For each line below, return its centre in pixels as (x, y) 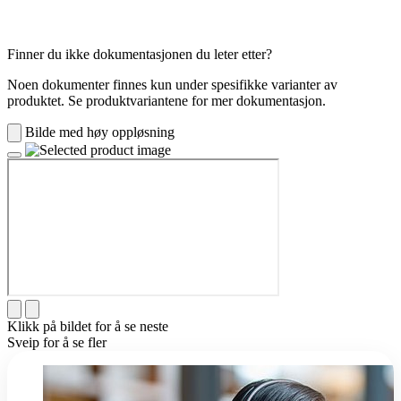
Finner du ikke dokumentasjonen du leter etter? (140, 55)
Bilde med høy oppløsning (100, 132)
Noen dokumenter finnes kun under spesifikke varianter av (172, 85)
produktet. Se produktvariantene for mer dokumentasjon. (166, 101)
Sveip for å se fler (57, 343)
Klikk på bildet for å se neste (88, 327)
